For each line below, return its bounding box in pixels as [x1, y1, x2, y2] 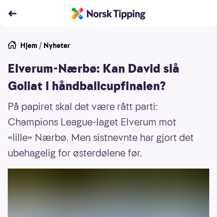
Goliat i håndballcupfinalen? [8, 78, 166, 94]
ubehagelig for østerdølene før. [8, 146, 142, 160]
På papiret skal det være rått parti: [8, 100, 158, 113]
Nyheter [44, 41, 70, 50]
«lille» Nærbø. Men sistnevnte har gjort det [8, 131, 194, 144]
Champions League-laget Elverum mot [8, 115, 176, 129]
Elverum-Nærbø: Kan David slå [8, 61, 179, 77]
